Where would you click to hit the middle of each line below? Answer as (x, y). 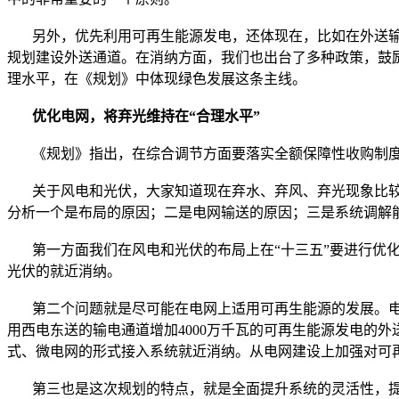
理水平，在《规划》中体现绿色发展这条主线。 (157, 78)
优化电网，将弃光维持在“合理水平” (134, 116)
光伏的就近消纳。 (64, 271)
